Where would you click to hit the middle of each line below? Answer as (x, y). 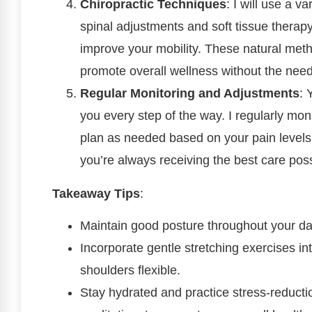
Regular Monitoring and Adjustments (190, 93)
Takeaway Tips (96, 193)
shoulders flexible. (130, 270)
